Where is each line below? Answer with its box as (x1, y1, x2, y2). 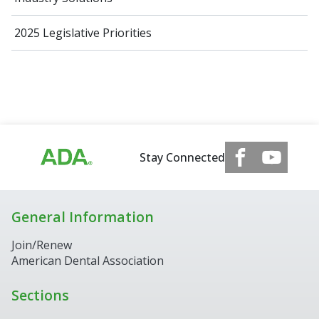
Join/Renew (11, 237, 72, 253)
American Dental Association (11, 253, 164, 269)
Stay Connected (139, 149, 225, 165)
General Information (11, 206, 154, 226)
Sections (11, 286, 69, 305)
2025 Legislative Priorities (14, 24, 152, 41)
